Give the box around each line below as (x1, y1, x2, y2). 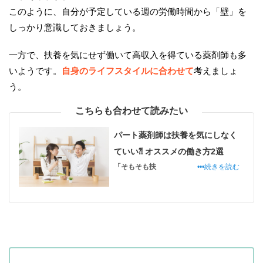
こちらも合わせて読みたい (75, 105, 188, 116)
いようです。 (9, 65, 62, 76)
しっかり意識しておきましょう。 (9, 22, 141, 32)
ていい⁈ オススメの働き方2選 (113, 146, 224, 156)
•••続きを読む (197, 162, 240, 171)
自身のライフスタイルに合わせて (62, 65, 194, 76)
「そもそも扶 (113, 162, 156, 171)
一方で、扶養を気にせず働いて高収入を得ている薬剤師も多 (9, 49, 247, 60)
